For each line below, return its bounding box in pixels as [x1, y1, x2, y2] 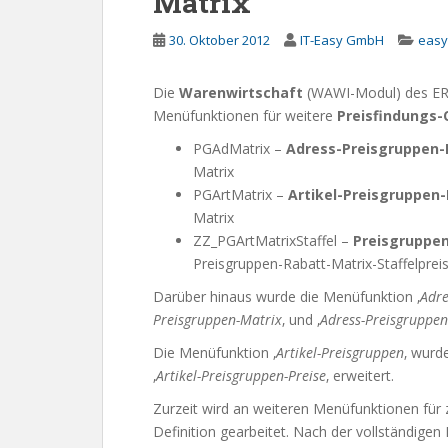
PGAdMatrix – [193, 139, 286, 158]
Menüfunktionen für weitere [153, 106, 337, 125]
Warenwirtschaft [179, 83, 307, 102]
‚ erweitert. [326, 366, 394, 385]
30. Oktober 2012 [169, 31, 270, 49]
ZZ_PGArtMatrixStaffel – [193, 231, 353, 250]
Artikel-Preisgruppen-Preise [156, 366, 326, 385]
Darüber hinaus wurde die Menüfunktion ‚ [153, 287, 420, 306]
